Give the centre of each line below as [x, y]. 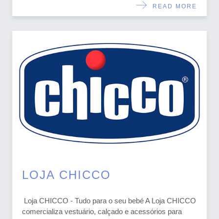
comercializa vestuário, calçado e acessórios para [102, 211]
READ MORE [172, 6]
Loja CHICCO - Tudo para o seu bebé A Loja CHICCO [109, 200]
